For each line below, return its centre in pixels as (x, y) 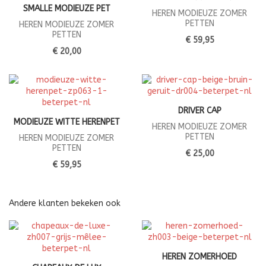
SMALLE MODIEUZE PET (66, 9)
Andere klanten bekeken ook (65, 204)
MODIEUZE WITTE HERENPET (66, 122)
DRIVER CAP (199, 111)
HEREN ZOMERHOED (199, 257)
